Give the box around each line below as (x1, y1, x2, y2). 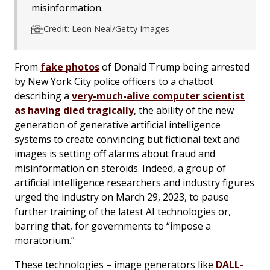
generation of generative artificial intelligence (14, 118, 221, 131)
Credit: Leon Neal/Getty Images (43, 22, 169, 34)
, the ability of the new (134, 103, 234, 117)
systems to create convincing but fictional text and (14, 132, 240, 146)
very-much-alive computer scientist (72, 89, 245, 102)
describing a (14, 89, 72, 102)
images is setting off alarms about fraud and (14, 146, 215, 160)
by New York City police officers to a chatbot (14, 74, 213, 88)
